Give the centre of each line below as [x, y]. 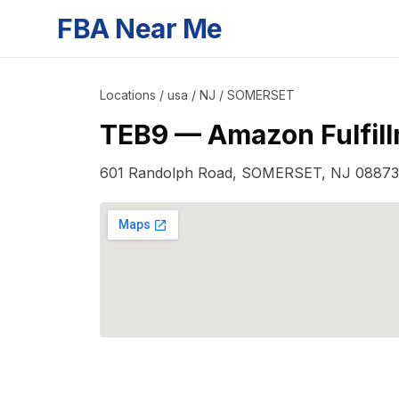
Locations [128, 95]
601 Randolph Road [166, 173]
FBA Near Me [140, 28]
